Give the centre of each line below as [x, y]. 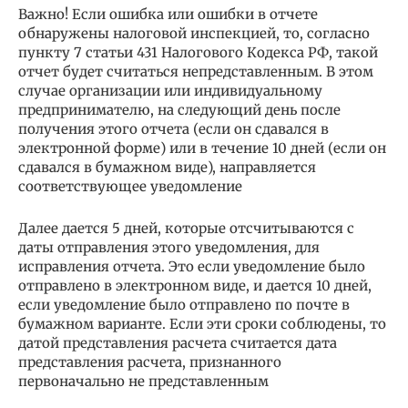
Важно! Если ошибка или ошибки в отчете [168, 14]
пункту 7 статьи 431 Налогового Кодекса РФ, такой [198, 52]
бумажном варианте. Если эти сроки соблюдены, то [202, 323]
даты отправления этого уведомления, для [169, 247]
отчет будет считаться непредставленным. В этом [196, 71]
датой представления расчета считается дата [178, 342]
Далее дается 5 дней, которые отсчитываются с [186, 228]
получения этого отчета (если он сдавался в [173, 128]
